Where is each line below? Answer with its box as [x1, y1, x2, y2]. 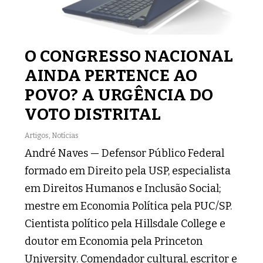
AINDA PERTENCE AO [25, 66, 198, 86]
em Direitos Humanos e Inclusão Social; [25, 182, 222, 195]
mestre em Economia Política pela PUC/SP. [25, 200, 232, 213]
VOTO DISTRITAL [25, 104, 161, 124]
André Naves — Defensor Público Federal [25, 147, 225, 160]
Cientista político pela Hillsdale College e [25, 217, 226, 231]
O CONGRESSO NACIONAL [25, 46, 234, 66]
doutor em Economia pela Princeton [25, 235, 203, 248]
